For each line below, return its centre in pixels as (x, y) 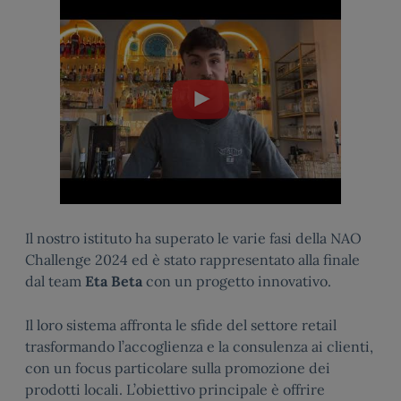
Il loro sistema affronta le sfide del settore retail (181, 325)
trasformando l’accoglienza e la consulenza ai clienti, (199, 347)
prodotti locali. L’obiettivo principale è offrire (175, 390)
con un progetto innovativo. (237, 282)
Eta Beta (114, 282)
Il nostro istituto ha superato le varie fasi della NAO (193, 239)
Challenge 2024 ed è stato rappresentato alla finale (192, 260)
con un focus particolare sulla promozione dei (178, 368)
